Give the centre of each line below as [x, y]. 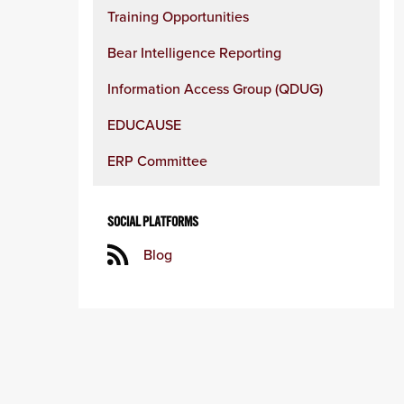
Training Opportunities [178, 16]
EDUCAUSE [144, 124]
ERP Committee [157, 161]
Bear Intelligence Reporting [194, 52]
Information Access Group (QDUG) [215, 88]
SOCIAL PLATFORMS [153, 222]
